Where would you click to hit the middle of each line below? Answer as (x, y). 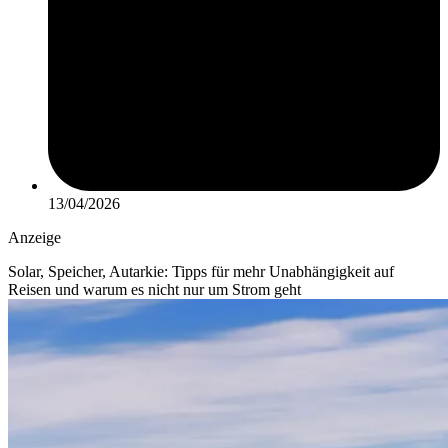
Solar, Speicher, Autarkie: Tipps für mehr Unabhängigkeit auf (201, 272)
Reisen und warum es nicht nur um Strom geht (154, 290)
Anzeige (34, 238)
